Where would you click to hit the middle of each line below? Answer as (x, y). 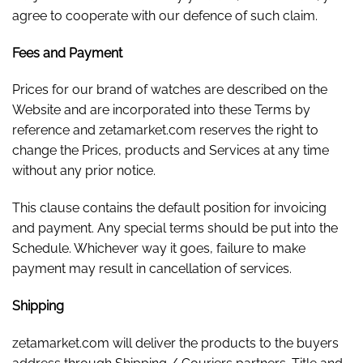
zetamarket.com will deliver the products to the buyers (175, 343)
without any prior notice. (84, 171)
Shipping (38, 305)
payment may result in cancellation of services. (152, 269)
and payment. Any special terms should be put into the (175, 228)
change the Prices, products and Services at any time (171, 151)
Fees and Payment (67, 53)
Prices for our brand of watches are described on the (170, 90)
